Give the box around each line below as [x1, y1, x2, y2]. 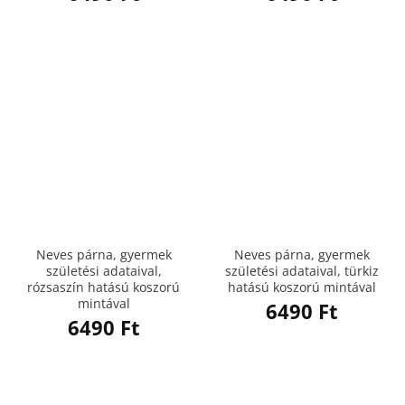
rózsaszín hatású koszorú [27, 278, 180, 296]
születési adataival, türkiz [224, 261, 379, 279]
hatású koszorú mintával [227, 278, 376, 296]
